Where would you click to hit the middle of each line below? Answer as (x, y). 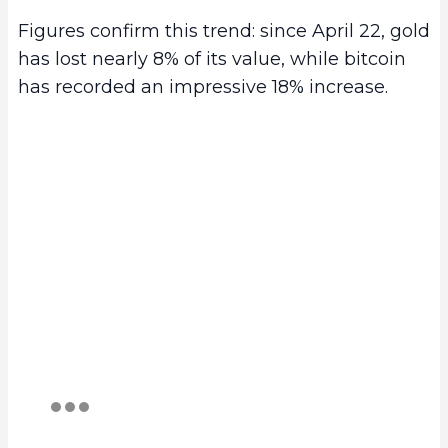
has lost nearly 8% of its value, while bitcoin (212, 59)
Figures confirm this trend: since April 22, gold (224, 31)
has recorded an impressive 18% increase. (203, 87)
